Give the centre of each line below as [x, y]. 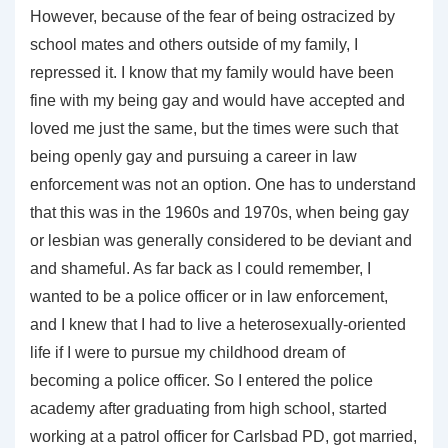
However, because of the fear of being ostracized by [212, 16]
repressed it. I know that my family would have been [212, 72]
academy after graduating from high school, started [208, 408]
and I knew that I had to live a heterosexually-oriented [218, 324]
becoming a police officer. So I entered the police [201, 380]
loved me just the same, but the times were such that [214, 128]
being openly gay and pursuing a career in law [193, 156]
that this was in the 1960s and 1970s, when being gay [219, 212]
